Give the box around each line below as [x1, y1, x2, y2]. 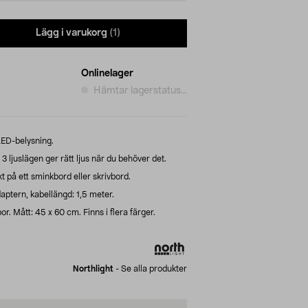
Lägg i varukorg [36, 28, 107, 38]
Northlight [73, 264, 113, 273]
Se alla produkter [121, 264, 187, 273]
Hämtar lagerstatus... [93, 85, 187, 96]
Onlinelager [81, 68, 133, 78]
